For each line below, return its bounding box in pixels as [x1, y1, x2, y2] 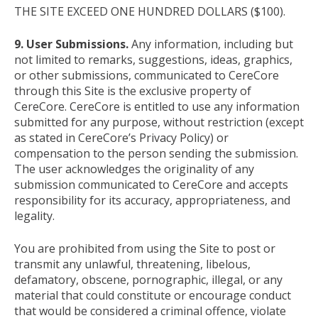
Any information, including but [131, 35, 293, 52]
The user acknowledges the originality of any [14, 160, 254, 177]
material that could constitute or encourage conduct [14, 287, 291, 303]
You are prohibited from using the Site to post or [14, 240, 275, 256]
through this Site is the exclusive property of [14, 82, 251, 99]
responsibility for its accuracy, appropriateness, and [14, 192, 290, 208]
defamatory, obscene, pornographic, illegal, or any [14, 271, 283, 287]
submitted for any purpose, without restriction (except [14, 114, 304, 130]
